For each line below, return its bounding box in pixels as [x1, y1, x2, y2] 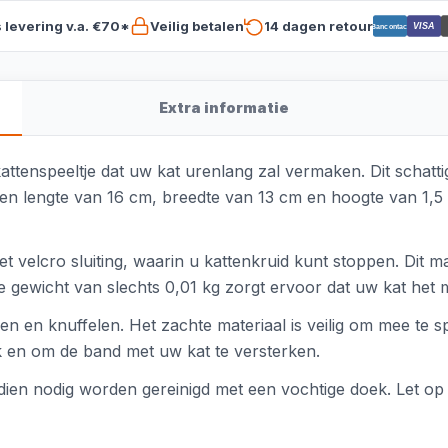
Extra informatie [159, 99, 289, 116]
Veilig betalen [149, 17, 244, 34]
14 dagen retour [263, 17, 373, 34]
